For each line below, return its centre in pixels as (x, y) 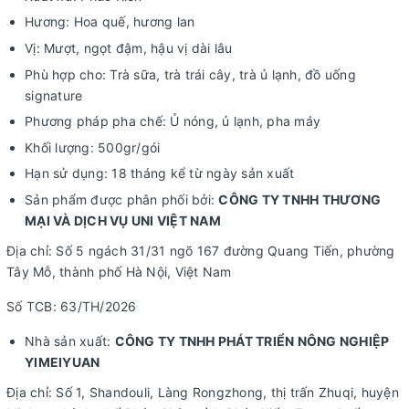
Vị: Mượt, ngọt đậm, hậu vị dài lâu (129, 47)
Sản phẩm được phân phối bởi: (122, 199)
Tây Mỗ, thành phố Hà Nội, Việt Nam (119, 271)
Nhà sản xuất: (70, 341)
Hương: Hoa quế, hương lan (110, 22)
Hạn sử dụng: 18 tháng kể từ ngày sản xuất (160, 173)
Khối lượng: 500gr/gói (93, 147)
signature (54, 95)
